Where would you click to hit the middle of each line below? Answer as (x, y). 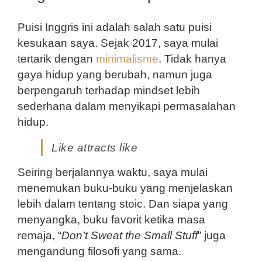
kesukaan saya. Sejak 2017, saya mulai (118, 43)
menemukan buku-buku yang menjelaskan (125, 188)
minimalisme (127, 58)
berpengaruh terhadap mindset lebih (109, 90)
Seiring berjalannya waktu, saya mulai (113, 172)
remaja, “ (39, 235)
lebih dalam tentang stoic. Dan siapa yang (123, 204)
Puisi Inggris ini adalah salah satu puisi (115, 27)
